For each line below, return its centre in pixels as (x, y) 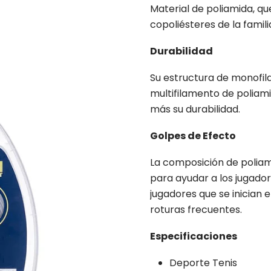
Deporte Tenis (203, 263)
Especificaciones (194, 236)
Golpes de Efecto (193, 136)
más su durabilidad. (195, 109)
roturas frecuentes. (196, 210)
